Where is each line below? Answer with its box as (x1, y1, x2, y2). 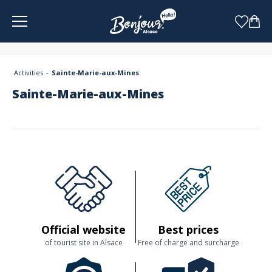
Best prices (158, 222, 219, 237)
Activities (14, 68, 43, 77)
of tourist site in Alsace (44, 237, 123, 248)
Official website (41, 222, 126, 237)
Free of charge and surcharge (137, 237, 239, 248)
